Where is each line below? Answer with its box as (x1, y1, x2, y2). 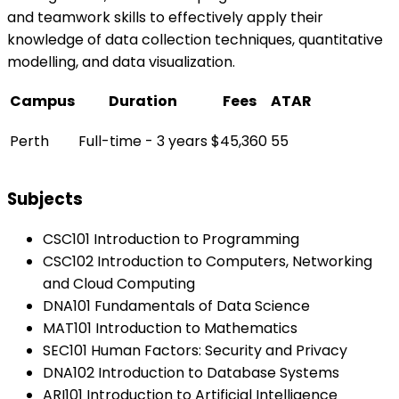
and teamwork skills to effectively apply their (7, 7, 323, 28)
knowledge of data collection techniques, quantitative (7, 29, 383, 51)
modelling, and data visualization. (7, 52, 235, 73)
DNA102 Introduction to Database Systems (43, 362, 339, 384)
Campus (10, 91, 75, 112)
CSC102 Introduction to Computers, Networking (43, 251, 372, 273)
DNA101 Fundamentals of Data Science (43, 296, 310, 317)
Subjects (7, 186, 83, 211)
